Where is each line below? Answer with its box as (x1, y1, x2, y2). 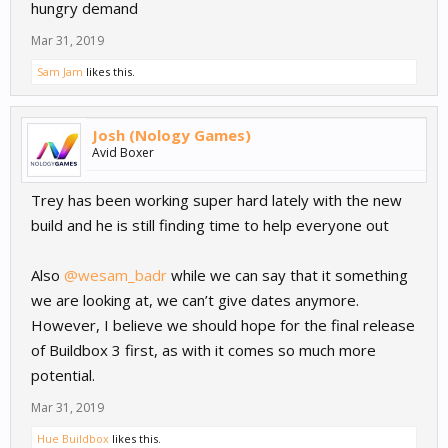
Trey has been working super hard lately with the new (31, 190, 402, 211)
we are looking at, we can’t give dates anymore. (31, 290, 359, 311)
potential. (31, 365, 95, 386)
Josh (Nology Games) (92, 125, 251, 146)
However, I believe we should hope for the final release (31, 315, 415, 336)
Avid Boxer (92, 144, 154, 162)
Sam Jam (37, 64, 83, 80)
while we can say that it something (167, 265, 408, 286)
